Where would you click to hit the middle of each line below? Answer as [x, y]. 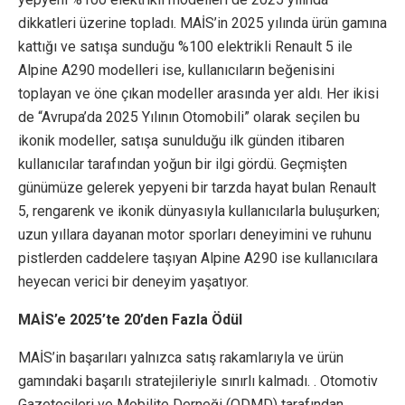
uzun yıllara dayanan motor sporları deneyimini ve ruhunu [195, 235]
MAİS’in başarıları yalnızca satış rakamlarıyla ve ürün [181, 358]
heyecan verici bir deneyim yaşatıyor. [133, 282]
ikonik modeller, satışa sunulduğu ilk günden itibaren [181, 141]
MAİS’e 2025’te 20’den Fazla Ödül [130, 320]
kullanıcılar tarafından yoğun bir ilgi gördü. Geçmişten [183, 165]
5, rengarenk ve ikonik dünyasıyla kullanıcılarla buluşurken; [199, 212]
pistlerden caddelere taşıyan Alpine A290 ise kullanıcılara [198, 259]
